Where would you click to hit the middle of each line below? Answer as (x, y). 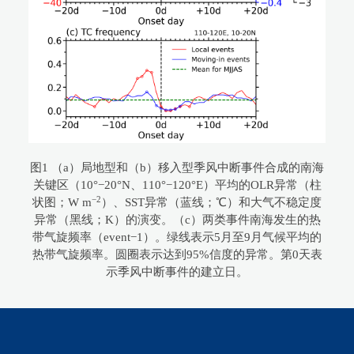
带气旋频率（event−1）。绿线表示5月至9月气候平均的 (177, 237)
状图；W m (62, 203)
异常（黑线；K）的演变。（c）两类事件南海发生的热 (177, 220)
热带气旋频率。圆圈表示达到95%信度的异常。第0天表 (177, 255)
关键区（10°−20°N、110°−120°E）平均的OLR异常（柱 (177, 185)
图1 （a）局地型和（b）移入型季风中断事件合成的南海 (177, 168)
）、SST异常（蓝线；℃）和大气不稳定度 (211, 203)
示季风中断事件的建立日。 (177, 272)
